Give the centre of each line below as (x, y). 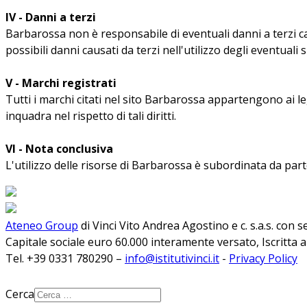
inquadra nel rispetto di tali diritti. (91, 115)
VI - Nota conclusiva (59, 148)
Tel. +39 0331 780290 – (65, 258)
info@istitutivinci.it (172, 258)
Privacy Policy (263, 258)
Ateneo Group (42, 225)
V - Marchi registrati (61, 83)
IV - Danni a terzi (51, 17)
